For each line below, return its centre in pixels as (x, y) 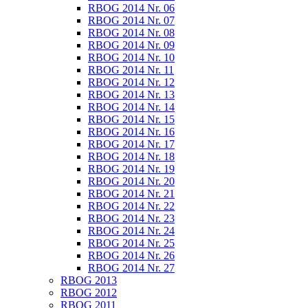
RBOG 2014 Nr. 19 (131, 169)
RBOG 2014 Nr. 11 (131, 70)
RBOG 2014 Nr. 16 (131, 132)
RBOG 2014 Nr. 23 (131, 218)
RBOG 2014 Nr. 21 (131, 194)
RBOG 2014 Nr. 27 (131, 268)
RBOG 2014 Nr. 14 (131, 107)
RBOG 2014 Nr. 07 (131, 20)
